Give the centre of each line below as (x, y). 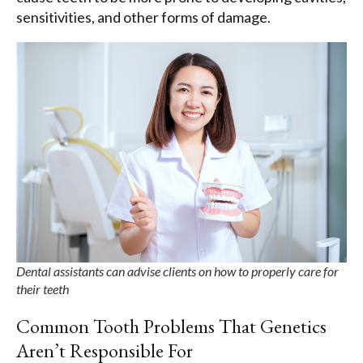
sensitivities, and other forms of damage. (145, 17)
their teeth (43, 289)
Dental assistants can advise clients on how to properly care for (177, 271)
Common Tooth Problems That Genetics (171, 327)
